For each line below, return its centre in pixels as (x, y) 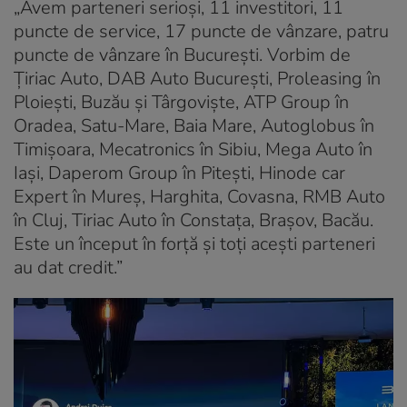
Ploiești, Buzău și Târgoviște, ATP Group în (181, 102)
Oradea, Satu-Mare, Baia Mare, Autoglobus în (194, 125)
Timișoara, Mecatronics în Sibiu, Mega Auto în (193, 149)
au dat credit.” (68, 267)
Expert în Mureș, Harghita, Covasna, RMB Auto (199, 196)
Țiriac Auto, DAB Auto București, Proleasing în (197, 78)
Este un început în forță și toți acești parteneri (194, 243)
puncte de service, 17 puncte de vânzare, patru (201, 31)
